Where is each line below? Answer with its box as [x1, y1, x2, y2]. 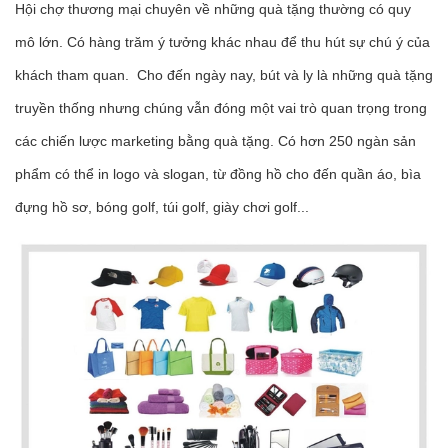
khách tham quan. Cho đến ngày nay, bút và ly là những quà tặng [15, 66, 433, 83]
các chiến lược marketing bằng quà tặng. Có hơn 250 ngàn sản [15, 132, 416, 149]
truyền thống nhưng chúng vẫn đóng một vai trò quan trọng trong [15, 99, 427, 116]
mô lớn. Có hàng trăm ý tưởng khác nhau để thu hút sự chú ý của [15, 33, 430, 50]
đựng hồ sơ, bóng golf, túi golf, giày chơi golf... [15, 198, 309, 215]
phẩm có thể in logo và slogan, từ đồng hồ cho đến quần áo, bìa [15, 165, 421, 182]
